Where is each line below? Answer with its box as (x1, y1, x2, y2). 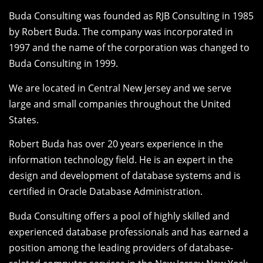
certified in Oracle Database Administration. (9, 185, 203, 198)
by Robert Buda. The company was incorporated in (9, 25, 233, 39)
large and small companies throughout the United (9, 97, 231, 110)
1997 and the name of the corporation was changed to (9, 41, 249, 55)
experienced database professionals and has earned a (9, 225, 248, 238)
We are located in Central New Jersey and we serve (9, 81, 231, 95)
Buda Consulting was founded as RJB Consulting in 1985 (9, 9, 254, 23)
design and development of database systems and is (9, 169, 241, 183)
